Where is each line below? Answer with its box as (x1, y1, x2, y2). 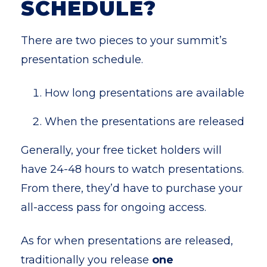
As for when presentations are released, (21, 234, 233, 247)
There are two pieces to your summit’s (21, 34, 227, 47)
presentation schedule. (21, 53, 146, 66)
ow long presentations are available (53, 86, 244, 100)
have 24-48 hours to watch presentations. (21, 163, 244, 176)
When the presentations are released (45, 115, 244, 128)
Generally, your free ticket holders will (21, 144, 222, 157)
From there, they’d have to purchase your (21, 182, 243, 195)
